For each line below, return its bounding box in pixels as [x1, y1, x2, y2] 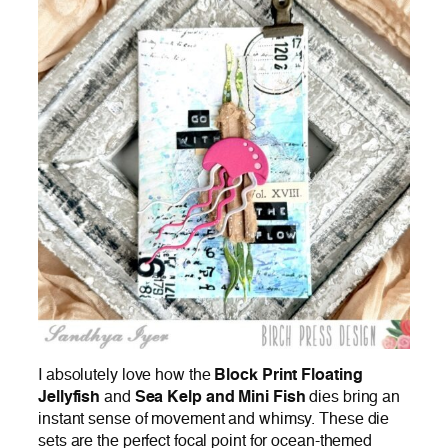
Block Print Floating [214, 366, 363, 384]
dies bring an [305, 388, 401, 406]
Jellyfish [38, 388, 101, 406]
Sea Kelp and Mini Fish [134, 388, 306, 406]
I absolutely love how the [38, 366, 215, 384]
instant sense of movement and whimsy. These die [38, 410, 390, 428]
